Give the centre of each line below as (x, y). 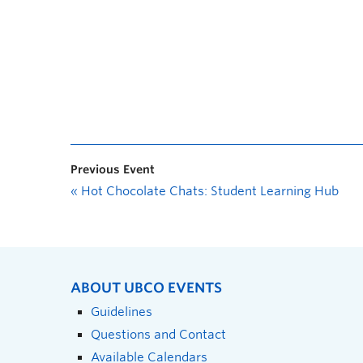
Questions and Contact (158, 334)
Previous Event (113, 169)
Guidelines (122, 312)
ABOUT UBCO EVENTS (146, 288)
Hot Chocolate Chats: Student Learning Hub (208, 191)
